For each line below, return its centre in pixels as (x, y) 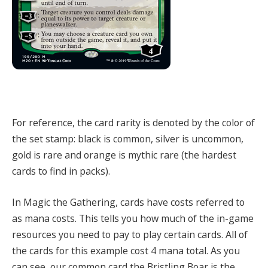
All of (235, 234)
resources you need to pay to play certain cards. (118, 234)
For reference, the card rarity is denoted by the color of (133, 123)
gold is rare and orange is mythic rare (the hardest (124, 155)
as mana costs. (45, 218)
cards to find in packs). (61, 171)
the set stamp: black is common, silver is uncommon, (128, 139)
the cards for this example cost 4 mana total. (111, 250)
